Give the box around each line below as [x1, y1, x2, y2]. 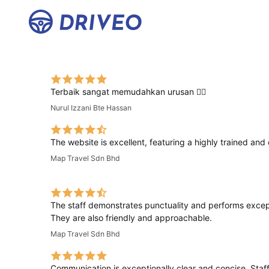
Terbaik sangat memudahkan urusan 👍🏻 [50, 86, 206, 97]
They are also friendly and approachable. [50, 213, 212, 223]
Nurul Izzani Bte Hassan [50, 103, 131, 112]
